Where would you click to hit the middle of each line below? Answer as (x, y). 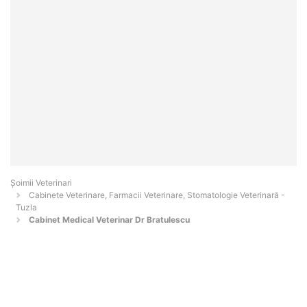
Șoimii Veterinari (41, 183)
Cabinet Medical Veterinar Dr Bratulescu (109, 220)
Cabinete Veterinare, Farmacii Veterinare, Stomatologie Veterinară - (157, 195)
